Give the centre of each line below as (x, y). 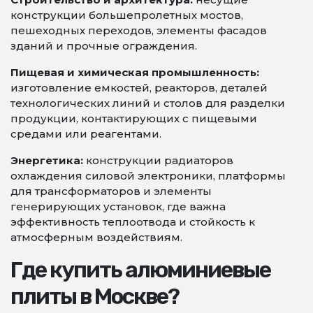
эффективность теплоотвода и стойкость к (133, 222)
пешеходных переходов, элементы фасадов (139, 30)
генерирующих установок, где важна (118, 206)
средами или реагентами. (86, 134)
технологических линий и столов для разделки (148, 103)
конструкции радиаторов (158, 160)
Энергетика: (47, 160)
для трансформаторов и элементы (111, 191)
